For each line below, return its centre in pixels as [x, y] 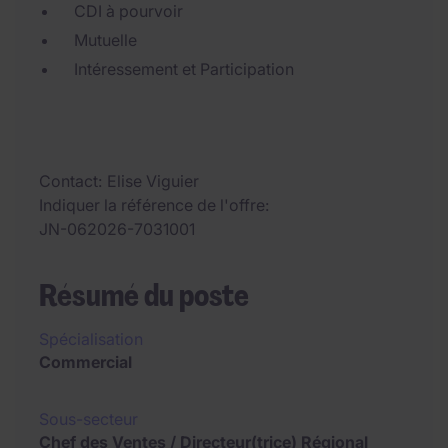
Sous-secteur [88, 419]
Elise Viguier [153, 181]
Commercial [85, 362]
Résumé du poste [144, 295]
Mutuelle [105, 40]
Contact [68, 181]
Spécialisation [91, 339]
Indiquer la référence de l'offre [152, 205]
